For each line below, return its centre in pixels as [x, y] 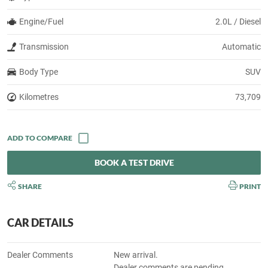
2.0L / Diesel [238, 21]
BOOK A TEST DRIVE [134, 162]
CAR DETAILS [40, 223]
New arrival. [136, 255]
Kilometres [39, 97]
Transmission [44, 46]
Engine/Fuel [41, 21]
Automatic [241, 46]
